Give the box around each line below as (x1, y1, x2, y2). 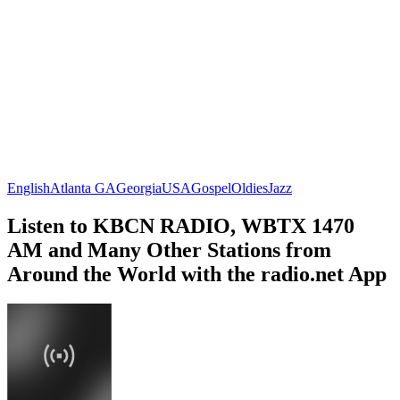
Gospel (191, 179, 231, 196)
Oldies (231, 179, 268, 196)
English (7, 179, 50, 196)
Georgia (116, 179, 162, 196)
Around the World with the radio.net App (7, 262, 387, 286)
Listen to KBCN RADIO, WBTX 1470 (7, 213, 354, 237)
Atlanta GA (50, 179, 116, 196)
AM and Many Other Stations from (7, 237, 331, 262)
